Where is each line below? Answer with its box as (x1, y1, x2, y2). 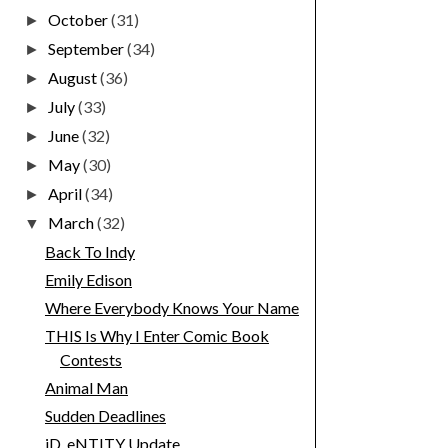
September (48, 39, 128, 59)
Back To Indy (44, 242, 135, 262)
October (48, 10, 112, 30)
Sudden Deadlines (44, 406, 166, 426)
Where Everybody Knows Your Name (44, 298, 299, 318)
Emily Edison (44, 270, 132, 290)
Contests (59, 350, 122, 370)
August (48, 68, 101, 88)
